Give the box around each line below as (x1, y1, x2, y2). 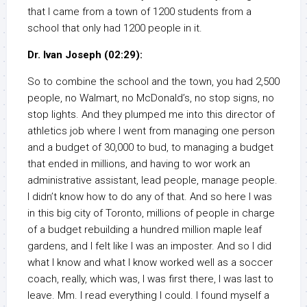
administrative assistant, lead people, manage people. (27, 174, 278, 187)
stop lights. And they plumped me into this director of (27, 108, 275, 121)
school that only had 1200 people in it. (27, 22, 202, 35)
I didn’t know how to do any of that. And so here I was (27, 191, 272, 204)
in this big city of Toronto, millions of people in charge (27, 207, 275, 220)
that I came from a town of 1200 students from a (27, 5, 251, 19)
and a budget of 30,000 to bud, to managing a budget (27, 141, 273, 154)
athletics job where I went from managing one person (27, 125, 275, 138)
